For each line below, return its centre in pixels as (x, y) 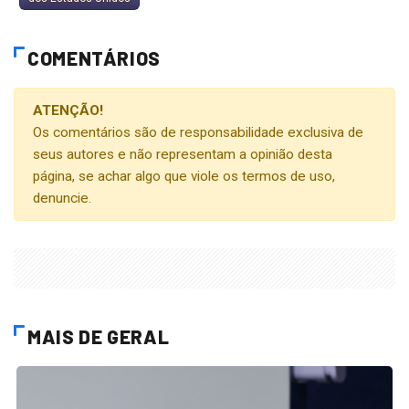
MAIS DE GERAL (99, 336)
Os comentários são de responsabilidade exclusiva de (198, 132)
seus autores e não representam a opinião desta (183, 154)
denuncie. (62, 198)
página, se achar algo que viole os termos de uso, (184, 176)
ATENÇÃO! (68, 110)
